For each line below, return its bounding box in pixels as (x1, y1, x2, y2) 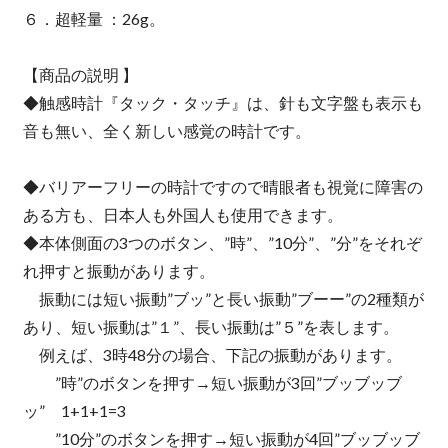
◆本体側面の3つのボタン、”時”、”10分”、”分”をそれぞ (22, 233, 422, 253)
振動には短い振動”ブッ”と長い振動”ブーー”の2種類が (22, 289, 424, 309)
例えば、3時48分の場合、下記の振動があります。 (22, 345, 402, 365)
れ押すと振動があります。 (22, 261, 215, 281)
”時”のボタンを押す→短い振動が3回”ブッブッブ (22, 373, 402, 393)
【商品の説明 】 (22, 65, 138, 85)
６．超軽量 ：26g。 (22, 9, 165, 29)
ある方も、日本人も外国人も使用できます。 (22, 205, 343, 225)
